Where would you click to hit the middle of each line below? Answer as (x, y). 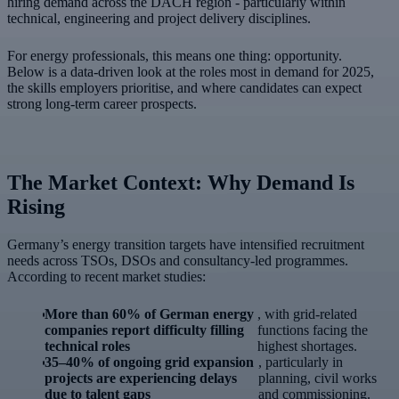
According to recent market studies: (106, 276)
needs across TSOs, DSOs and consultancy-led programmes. (178, 260)
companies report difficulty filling (145, 330)
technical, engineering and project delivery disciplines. (159, 18)
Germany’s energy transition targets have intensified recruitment (186, 244)
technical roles (88, 346)
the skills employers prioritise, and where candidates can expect (184, 87)
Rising (36, 206)
